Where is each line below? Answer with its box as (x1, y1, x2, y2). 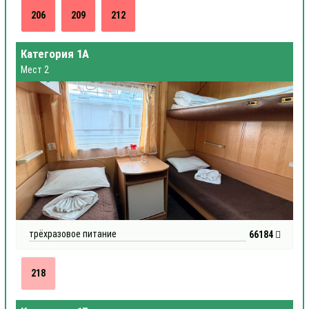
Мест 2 (21, 63, 49, 75)
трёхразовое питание (28, 228, 117, 239)
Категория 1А (21, 47, 89, 61)
